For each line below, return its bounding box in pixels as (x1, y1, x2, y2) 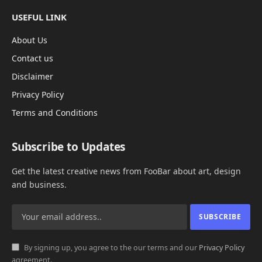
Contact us (12, 52, 53, 64)
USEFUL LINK (12, 11, 67, 23)
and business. (12, 178, 67, 190)
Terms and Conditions (12, 106, 98, 118)
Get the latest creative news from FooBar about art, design (12, 165, 241, 177)
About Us (12, 34, 47, 46)
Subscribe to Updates (12, 139, 126, 154)
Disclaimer (12, 70, 53, 82)
